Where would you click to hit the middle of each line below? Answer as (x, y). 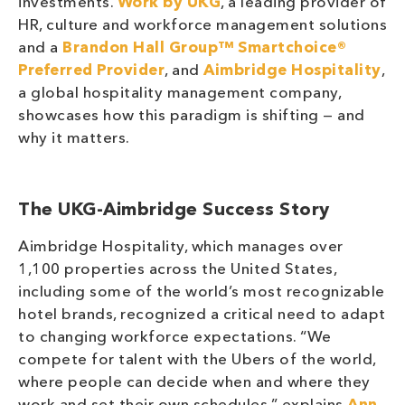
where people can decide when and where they (194, 383)
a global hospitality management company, (179, 94)
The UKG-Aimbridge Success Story (174, 211)
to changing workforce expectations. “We (175, 338)
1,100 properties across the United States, (177, 270)
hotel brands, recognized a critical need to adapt (202, 316)
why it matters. (74, 139)
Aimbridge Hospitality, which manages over (181, 248)
